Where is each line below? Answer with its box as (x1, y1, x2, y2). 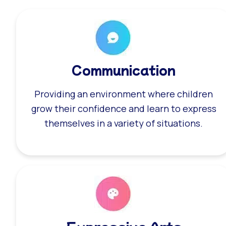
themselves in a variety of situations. (44, 117, 203, 129)
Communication (72, 60, 176, 78)
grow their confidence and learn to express (31, 102, 216, 115)
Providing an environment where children (34, 87, 213, 100)
